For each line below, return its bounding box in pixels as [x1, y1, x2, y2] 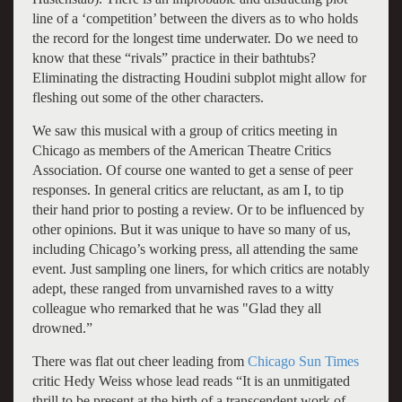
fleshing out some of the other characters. [31, 89, 264, 105]
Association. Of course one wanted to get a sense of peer [31, 162, 353, 178]
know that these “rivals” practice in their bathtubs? [31, 49, 316, 66]
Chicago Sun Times [247, 353, 359, 369]
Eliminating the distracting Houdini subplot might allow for [31, 69, 366, 85]
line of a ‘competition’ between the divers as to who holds [31, 10, 358, 26]
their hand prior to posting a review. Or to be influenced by [31, 201, 364, 217]
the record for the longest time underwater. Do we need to [31, 30, 358, 46]
